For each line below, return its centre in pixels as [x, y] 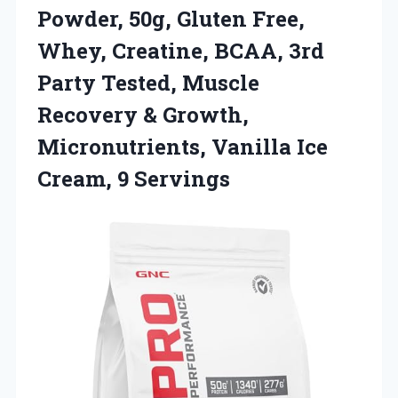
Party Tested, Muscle [148, 82]
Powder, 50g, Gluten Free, [171, 18]
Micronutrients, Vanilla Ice [183, 146]
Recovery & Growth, [143, 114]
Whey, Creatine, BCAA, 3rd [181, 50]
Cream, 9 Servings [134, 178]
